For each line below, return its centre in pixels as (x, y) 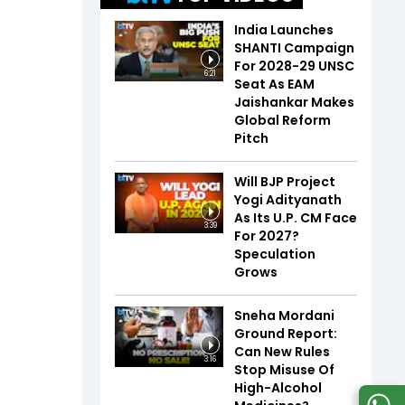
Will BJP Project (285, 181)
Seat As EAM (274, 84)
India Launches (284, 29)
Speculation (275, 254)
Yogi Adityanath (288, 199)
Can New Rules (282, 351)
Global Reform (283, 120)
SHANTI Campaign (294, 47)
